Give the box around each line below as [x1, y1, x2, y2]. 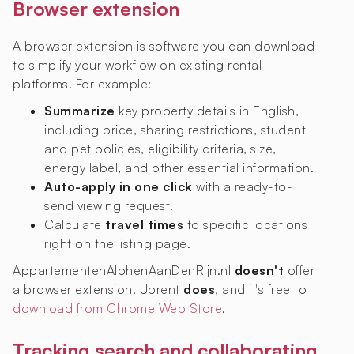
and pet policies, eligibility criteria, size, [44, 141, 277, 157]
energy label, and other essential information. [44, 160, 314, 176]
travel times [105, 217, 183, 233]
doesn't [234, 262, 284, 279]
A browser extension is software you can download [13, 38, 314, 55]
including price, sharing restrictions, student [44, 122, 306, 138]
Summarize [44, 103, 115, 119]
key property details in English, [115, 103, 299, 119]
